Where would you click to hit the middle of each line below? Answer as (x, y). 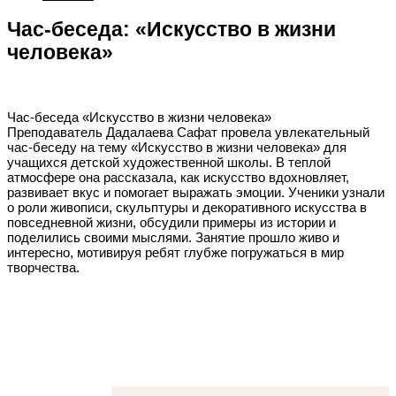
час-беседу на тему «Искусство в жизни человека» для (177, 147)
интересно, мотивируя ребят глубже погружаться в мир (175, 252)
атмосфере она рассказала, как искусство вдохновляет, (178, 177)
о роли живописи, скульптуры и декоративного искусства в (187, 207)
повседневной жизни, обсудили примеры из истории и (171, 222)
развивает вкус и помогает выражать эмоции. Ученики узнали (196, 192)
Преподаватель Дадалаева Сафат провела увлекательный (188, 132)
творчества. (43, 267)
